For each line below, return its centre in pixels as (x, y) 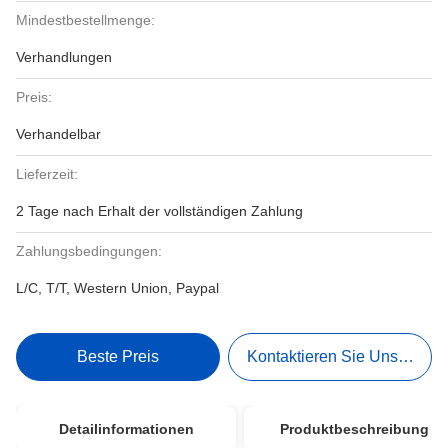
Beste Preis (117, 356)
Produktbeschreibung (354, 429)
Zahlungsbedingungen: (89, 251)
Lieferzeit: (47, 174)
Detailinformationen (126, 429)
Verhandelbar (58, 134)
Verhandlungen (64, 57)
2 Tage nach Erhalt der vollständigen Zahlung (159, 211)
